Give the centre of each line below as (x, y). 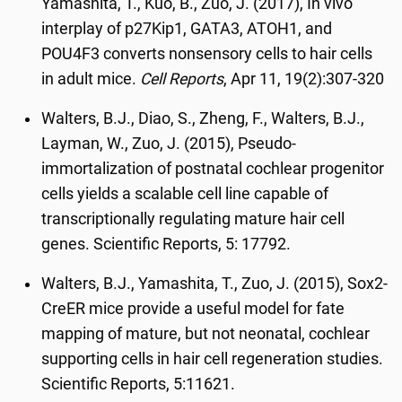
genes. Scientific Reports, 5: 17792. (166, 244)
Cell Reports (182, 79)
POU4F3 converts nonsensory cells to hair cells (207, 54)
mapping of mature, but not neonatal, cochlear (206, 334)
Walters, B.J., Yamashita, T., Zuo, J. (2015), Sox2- (215, 284)
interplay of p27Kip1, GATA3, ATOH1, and (187, 29)
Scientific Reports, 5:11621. (139, 384)
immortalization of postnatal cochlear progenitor (213, 169)
